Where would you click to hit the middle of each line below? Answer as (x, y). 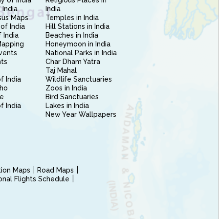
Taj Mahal (61, 70)
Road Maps (55, 170)
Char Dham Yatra (73, 62)
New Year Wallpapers (81, 114)
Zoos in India (66, 88)
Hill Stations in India (77, 26)
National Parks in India (81, 53)
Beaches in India (72, 35)
